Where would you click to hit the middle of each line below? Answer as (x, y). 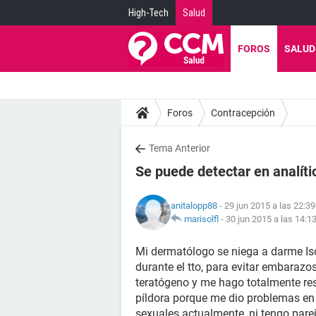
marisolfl (201, 219)
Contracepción (243, 113)
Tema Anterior (180, 148)
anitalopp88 (194, 206)
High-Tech (148, 13)
